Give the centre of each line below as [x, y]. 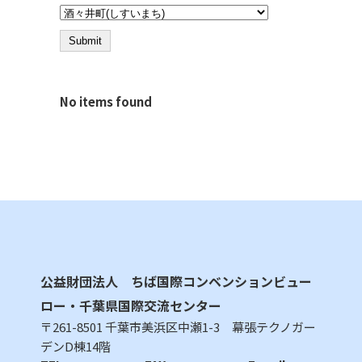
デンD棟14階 [76, 346]
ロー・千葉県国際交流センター [131, 305]
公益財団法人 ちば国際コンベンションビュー [176, 281]
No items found [106, 101]
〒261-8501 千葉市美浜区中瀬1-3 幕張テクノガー [178, 327]
